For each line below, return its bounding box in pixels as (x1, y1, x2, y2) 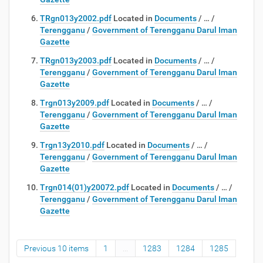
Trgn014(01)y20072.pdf (40, 183, 129, 192)
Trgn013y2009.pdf (40, 98, 109, 107)
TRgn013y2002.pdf (40, 14, 112, 23)
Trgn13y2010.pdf (40, 140, 104, 150)
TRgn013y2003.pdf (40, 56, 112, 65)
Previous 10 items (24, 244, 89, 253)
